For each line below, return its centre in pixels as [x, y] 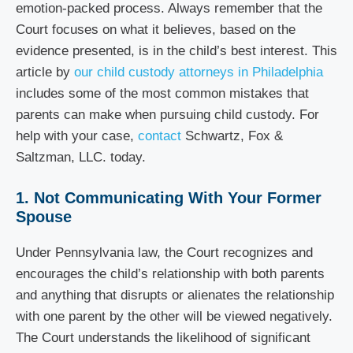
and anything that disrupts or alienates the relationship [175, 295]
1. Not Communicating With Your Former [169, 197]
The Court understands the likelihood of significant [163, 337]
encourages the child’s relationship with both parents [170, 273]
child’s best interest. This [263, 51]
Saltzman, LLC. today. [81, 157]
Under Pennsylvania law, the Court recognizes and [164, 252]
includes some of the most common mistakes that [162, 93]
